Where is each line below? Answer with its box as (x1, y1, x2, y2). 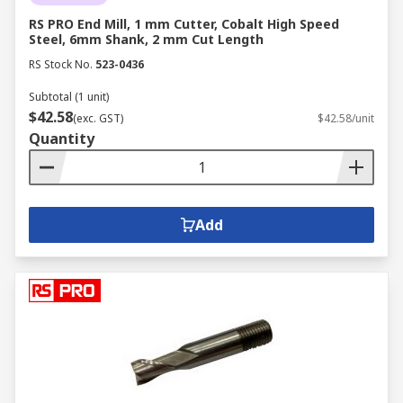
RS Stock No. (29, 57, 93, 72)
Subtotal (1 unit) (29, 89, 109, 104)
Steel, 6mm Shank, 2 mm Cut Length (29, 31, 264, 48)
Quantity (29, 129, 94, 148)
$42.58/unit (318, 111, 374, 126)
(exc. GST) (73, 111, 123, 126)
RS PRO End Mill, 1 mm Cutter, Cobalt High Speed (29, 15, 339, 32)
